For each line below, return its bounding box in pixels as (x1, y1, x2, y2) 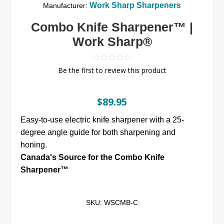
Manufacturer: (43, 1, 87, 10)
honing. (20, 140, 47, 149)
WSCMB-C (104, 198, 138, 207)
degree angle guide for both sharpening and (20, 128, 175, 137)
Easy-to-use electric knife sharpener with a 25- (20, 115, 184, 124)
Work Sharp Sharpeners (89, 1, 181, 10)
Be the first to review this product (57, 65, 166, 75)
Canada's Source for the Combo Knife (20, 153, 164, 162)
